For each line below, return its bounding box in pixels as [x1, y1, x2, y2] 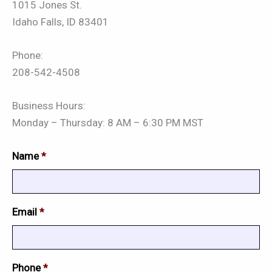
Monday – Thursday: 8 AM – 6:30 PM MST [12, 117, 203, 129]
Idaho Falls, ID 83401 [12, 15, 109, 28]
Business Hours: [12, 100, 86, 112]
